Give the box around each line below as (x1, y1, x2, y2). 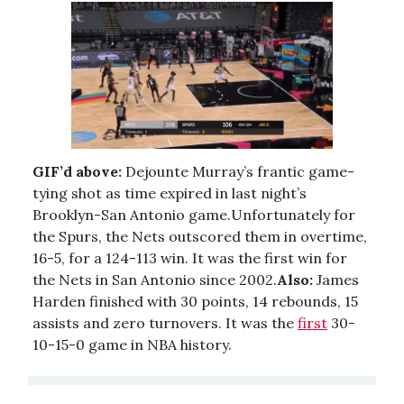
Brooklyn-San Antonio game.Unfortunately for (32, 205, 355, 224)
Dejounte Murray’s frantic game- (122, 161, 354, 180)
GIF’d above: (32, 161, 122, 180)
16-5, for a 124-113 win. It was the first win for (32, 248, 347, 267)
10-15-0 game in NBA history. (32, 335, 232, 353)
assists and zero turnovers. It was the (32, 313, 298, 332)
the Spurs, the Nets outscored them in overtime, (32, 226, 367, 245)
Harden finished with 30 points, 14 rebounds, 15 (32, 291, 358, 310)
